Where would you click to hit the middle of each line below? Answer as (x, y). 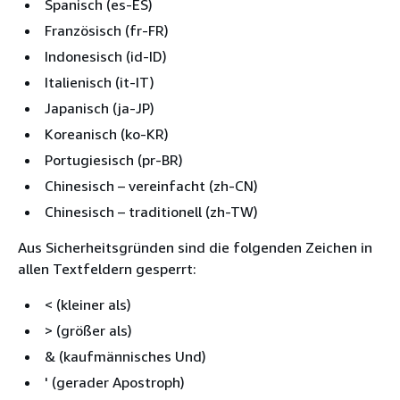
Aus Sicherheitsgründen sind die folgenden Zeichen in (195, 247)
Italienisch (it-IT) (100, 82)
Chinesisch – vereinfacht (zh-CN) (151, 185)
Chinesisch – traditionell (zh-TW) (151, 211)
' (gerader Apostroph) (115, 382)
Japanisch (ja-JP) (100, 108)
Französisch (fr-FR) (107, 30)
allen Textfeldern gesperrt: (107, 268)
